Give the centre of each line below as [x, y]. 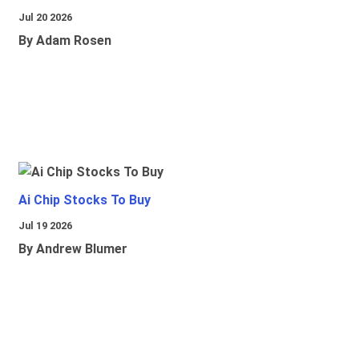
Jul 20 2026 [45, 18]
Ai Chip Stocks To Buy [85, 200]
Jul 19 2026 [45, 226]
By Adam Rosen [65, 41]
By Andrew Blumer [73, 249]
